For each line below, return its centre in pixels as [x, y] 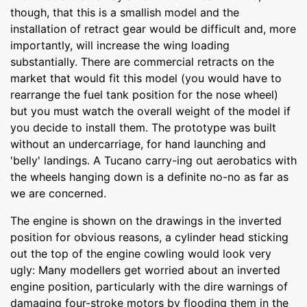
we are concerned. [58, 193]
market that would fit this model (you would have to [146, 78]
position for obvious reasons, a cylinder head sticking [149, 237]
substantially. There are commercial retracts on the [142, 61]
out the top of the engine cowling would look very [141, 253]
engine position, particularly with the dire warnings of [149, 286]
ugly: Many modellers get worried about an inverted [145, 270]
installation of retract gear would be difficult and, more [153, 28]
